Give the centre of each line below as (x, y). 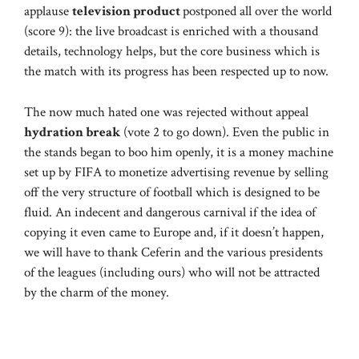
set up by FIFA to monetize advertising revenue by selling (176, 172)
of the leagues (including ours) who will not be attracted (172, 272)
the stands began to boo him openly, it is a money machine (179, 152)
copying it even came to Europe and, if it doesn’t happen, (174, 232)
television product (127, 12)
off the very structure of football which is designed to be (172, 192)
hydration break (72, 132)
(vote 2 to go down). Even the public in (225, 132)
